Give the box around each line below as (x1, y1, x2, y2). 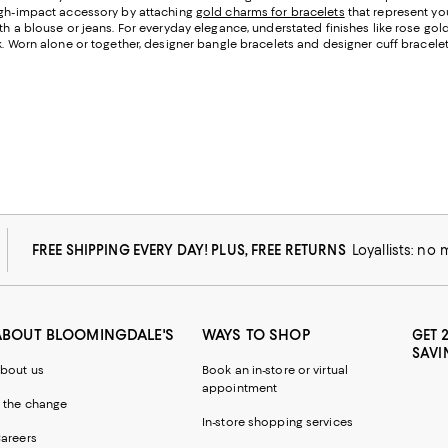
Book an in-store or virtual (202, 362, 348, 377)
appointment (202, 380, 278, 395)
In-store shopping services (202, 414, 353, 429)
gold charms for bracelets (195, 4, 345, 19)
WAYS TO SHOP (202, 325, 310, 344)
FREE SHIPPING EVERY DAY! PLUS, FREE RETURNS (32, 241, 352, 258)
